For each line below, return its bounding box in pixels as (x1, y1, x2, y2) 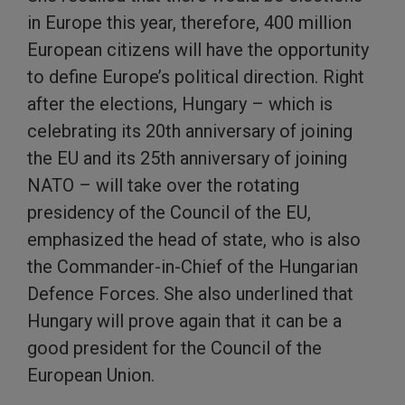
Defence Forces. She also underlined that (27, 283, 353, 306)
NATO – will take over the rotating (27, 174, 299, 197)
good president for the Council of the (27, 337, 322, 360)
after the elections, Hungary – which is (27, 93, 333, 116)
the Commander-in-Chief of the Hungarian (27, 256, 358, 278)
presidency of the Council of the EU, (27, 202, 311, 224)
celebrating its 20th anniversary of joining (27, 120, 353, 143)
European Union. (27, 364, 155, 387)
